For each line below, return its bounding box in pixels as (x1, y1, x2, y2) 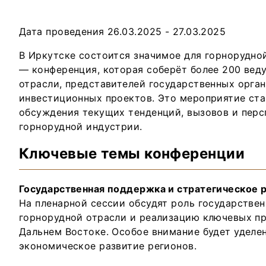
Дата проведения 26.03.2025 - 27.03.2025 (19, 26, 226, 37)
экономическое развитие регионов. (19, 239, 197, 252)
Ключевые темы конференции (19, 144, 245, 162)
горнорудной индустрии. (19, 121, 142, 132)
